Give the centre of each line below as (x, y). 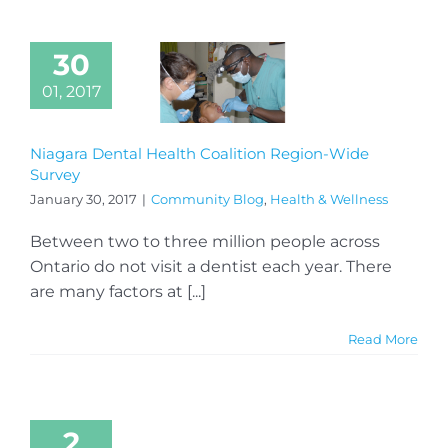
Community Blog (207, 198)
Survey (55, 174)
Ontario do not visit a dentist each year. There (211, 266)
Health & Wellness (329, 198)
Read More (383, 338)
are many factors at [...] (118, 291)
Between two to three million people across (205, 241)
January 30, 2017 (83, 198)
